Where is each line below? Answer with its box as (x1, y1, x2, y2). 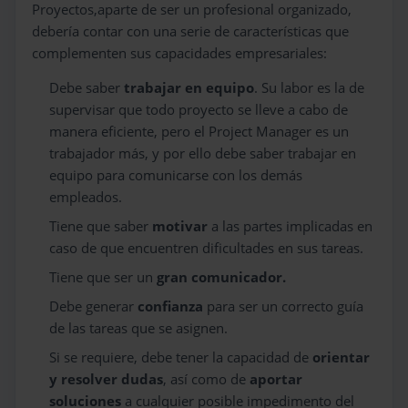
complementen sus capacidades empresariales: (32, 44, 331, 62)
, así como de (163, 370, 250, 388)
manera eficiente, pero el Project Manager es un (49, 122, 350, 140)
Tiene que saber (49, 217, 153, 235)
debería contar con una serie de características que (32, 22, 349, 40)
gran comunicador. (153, 268, 287, 286)
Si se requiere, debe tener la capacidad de (49, 348, 313, 366)
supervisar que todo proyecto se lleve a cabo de (49, 100, 349, 118)
